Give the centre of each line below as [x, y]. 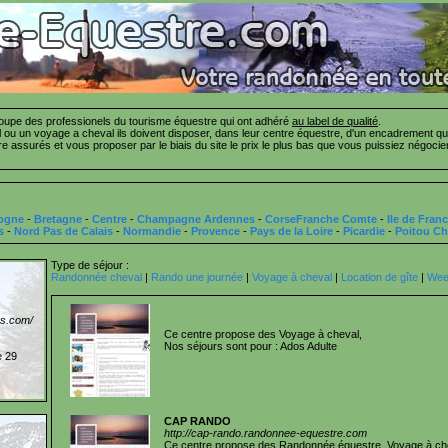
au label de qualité [335, 121]
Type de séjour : [90, 265]
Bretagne [58, 219]
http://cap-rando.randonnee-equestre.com [265, 433]
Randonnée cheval [96, 277]
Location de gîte [379, 277]
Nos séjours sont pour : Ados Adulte [250, 346]
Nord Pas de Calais [63, 231]
